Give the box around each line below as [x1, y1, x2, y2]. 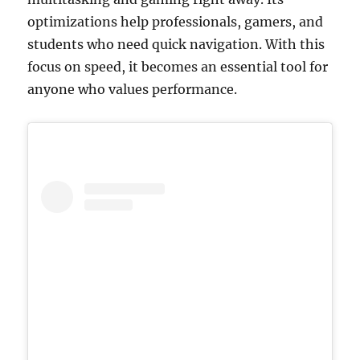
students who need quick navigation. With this [27, 35, 325, 52]
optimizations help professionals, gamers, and [27, 13, 324, 30]
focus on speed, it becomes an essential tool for [27, 58, 329, 75]
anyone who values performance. [27, 80, 238, 97]
